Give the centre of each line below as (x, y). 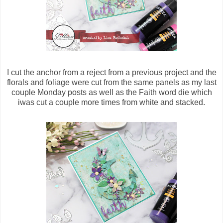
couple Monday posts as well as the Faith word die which (111, 93)
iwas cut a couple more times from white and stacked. (111, 103)
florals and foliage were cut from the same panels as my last (111, 83)
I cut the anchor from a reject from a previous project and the (111, 73)
